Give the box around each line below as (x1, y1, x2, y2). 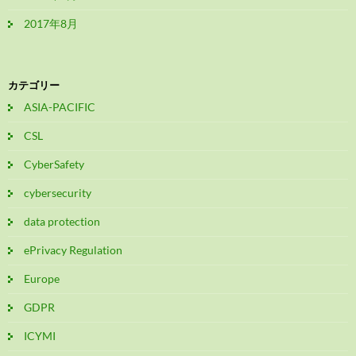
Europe (24, 271, 60, 285)
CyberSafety (24, 157, 84, 171)
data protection (24, 214, 100, 228)
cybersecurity (24, 185, 91, 199)
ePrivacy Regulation (24, 242, 122, 257)
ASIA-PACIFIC (24, 99, 95, 114)
